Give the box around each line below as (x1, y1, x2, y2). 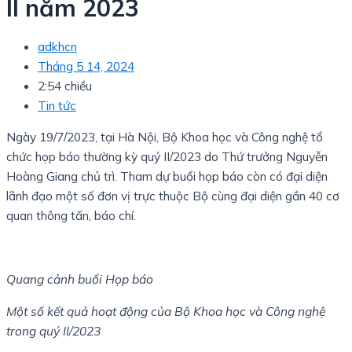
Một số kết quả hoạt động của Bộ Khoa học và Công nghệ (6, 302, 325, 319)
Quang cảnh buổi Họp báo (6, 271, 153, 288)
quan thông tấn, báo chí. (6, 207, 136, 224)
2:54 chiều (38, 77, 92, 93)
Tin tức (38, 97, 76, 113)
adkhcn (38, 38, 77, 54)
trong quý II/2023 (6, 322, 101, 339)
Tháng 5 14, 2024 (38, 57, 134, 74)
